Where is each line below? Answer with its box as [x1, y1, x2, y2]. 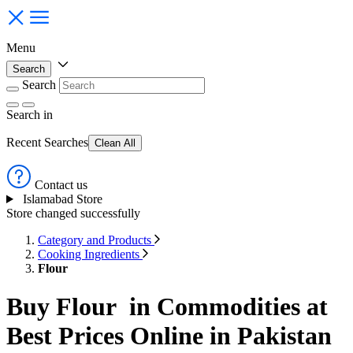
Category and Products [38, 233, 154, 247]
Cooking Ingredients [38, 247, 143, 261]
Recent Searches [6, 136, 88, 149]
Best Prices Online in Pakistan [6, 321, 332, 351]
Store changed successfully [6, 206, 140, 220]
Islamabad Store [22, 192, 102, 206]
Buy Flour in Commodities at [6, 292, 328, 321]
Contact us [35, 178, 87, 191]
